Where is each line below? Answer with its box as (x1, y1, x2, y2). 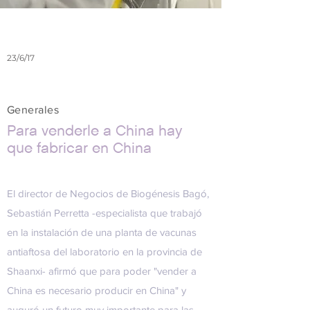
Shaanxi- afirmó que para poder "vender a (7, 265, 197, 277)
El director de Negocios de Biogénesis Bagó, (7, 188, 209, 199)
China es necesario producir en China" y (7, 284, 186, 296)
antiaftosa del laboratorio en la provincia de (7, 246, 202, 257)
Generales (7, 104, 60, 116)
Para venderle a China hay (7, 121, 183, 140)
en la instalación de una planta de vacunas (7, 226, 197, 238)
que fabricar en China (7, 138, 152, 157)
